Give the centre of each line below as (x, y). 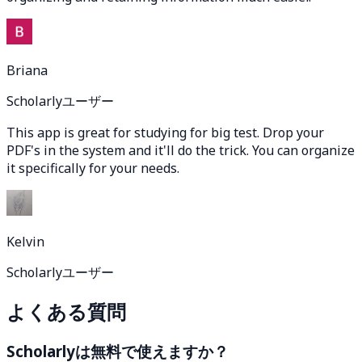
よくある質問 (66, 311)
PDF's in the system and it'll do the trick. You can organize (181, 150)
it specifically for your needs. (93, 168)
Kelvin (25, 241)
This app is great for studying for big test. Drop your (165, 132)
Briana (27, 70)
